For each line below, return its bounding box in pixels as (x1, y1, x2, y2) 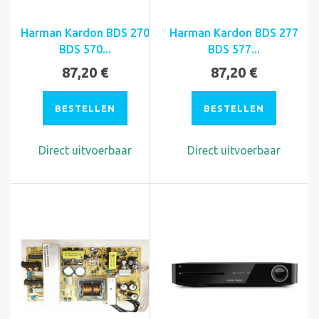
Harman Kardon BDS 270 (21, 26, 150, 39)
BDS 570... (59, 42, 111, 56)
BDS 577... (208, 42, 260, 56)
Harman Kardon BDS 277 (169, 26, 298, 39)
